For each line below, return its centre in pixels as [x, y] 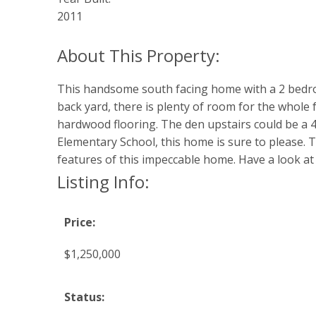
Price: [79, 223]
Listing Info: [103, 182]
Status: [84, 297]
